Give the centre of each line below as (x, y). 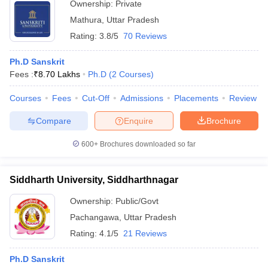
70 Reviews (145, 36)
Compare (53, 121)
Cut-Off (96, 98)
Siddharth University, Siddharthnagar (94, 180)
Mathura (86, 20)
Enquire (138, 121)
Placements (196, 98)
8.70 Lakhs (59, 74)
